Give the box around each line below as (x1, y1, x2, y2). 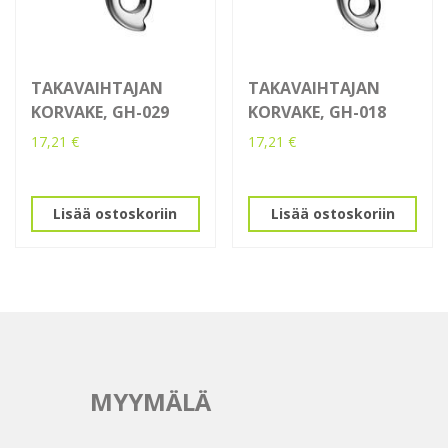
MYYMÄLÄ (89, 384, 211, 418)
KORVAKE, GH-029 (31, 100, 169, 123)
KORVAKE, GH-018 (248, 100, 387, 123)
